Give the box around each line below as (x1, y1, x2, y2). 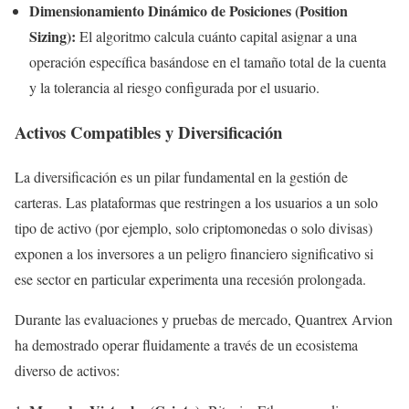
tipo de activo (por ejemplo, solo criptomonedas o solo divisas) (15, 217, 372, 237)
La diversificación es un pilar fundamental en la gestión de (15, 166, 348, 186)
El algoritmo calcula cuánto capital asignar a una (76, 26, 357, 47)
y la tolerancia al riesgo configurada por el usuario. (29, 78, 320, 98)
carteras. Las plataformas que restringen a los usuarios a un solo (15, 192, 378, 212)
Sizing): (29, 26, 76, 47)
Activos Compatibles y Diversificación (15, 120, 282, 145)
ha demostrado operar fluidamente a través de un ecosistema (15, 334, 358, 354)
